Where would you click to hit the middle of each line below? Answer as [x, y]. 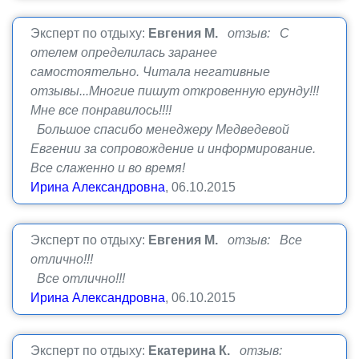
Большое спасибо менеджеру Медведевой [160, 129]
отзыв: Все [265, 240]
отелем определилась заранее [124, 52]
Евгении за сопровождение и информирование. [173, 149]
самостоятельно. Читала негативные [150, 72]
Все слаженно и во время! [108, 168]
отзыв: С [258, 33]
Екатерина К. [189, 351]
